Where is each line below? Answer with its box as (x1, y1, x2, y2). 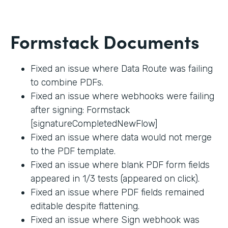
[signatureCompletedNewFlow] (31, 118, 157, 129)
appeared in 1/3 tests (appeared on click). (31, 173, 199, 184)
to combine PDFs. (31, 76, 103, 88)
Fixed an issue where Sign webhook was (31, 214, 199, 225)
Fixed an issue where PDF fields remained (31, 186, 204, 198)
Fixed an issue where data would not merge (31, 131, 212, 143)
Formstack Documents (10, 27, 199, 54)
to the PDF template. (31, 145, 116, 157)
